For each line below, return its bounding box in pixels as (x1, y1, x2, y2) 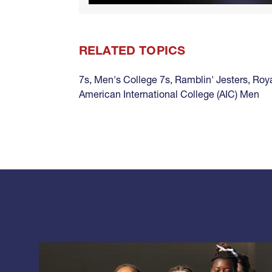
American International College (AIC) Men (79, 88, 259, 101)
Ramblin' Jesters (175, 73, 248, 86)
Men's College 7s (94, 73, 170, 86)
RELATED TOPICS (79, 43, 186, 58)
